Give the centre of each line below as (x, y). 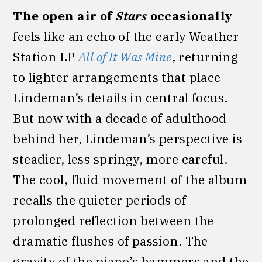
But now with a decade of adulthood (120, 118)
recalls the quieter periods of (99, 200)
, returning (205, 56)
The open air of (65, 15)
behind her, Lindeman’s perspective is (127, 138)
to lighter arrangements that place (117, 77)
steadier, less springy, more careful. (120, 159)
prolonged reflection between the (113, 220)
